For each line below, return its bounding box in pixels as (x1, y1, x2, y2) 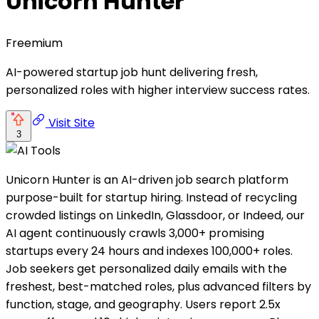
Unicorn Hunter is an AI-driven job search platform (6, 171, 288, 188)
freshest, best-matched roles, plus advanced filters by (6, 278, 311, 295)
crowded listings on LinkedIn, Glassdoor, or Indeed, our (6, 206, 305, 224)
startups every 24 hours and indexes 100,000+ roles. (6, 242, 293, 259)
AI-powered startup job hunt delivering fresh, (6, 63, 258, 80)
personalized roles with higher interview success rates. (6, 81, 310, 98)
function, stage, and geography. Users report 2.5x (6, 296, 281, 313)
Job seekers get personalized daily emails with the (6, 260, 287, 277)
